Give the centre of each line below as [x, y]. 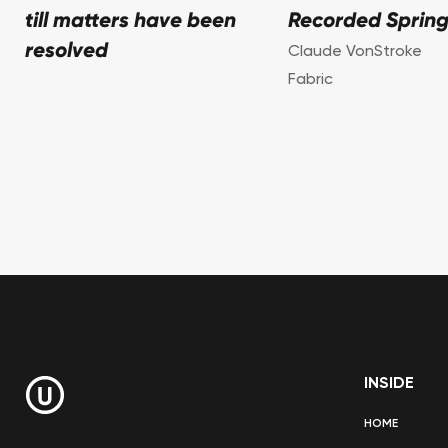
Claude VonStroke [354, 52]
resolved [66, 52]
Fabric [310, 80]
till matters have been [130, 22]
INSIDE [388, 384]
